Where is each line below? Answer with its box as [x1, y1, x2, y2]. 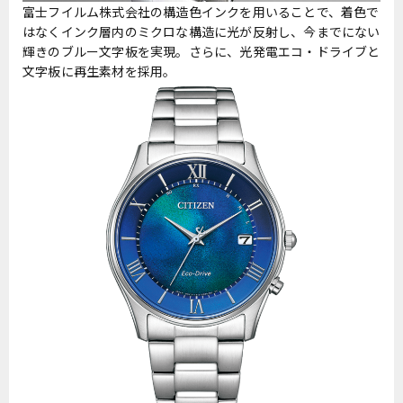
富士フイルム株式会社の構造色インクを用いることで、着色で [22, 3, 380, 22]
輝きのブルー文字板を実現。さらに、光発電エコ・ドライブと [22, 42, 381, 61]
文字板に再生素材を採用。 [22, 62, 176, 81]
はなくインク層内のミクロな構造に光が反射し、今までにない [22, 22, 381, 41]
